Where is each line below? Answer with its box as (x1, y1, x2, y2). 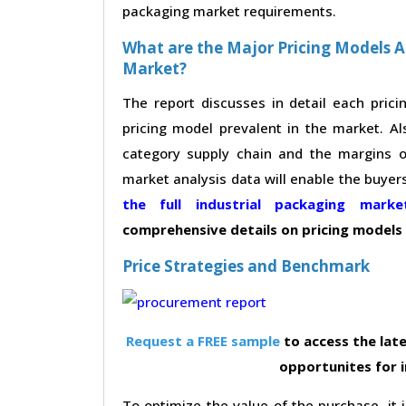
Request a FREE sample (126, 331, 280, 350)
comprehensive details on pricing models (122, 219, 402, 238)
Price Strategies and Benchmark (122, 255, 370, 276)
